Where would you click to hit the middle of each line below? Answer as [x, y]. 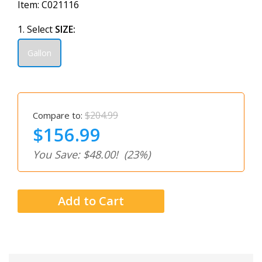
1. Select [36, 30]
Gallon [39, 53]
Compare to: [58, 116]
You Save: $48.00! [75, 155]
